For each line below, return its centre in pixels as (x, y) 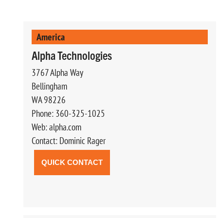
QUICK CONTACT (72, 162)
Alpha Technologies (72, 55)
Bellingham (49, 86)
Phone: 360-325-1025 (68, 113)
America (51, 36)
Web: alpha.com (56, 127)
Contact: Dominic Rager (69, 140)
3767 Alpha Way (57, 72)
